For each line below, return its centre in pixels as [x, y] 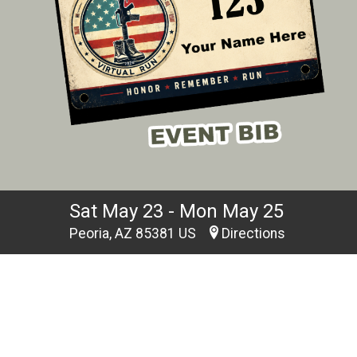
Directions [253, 233]
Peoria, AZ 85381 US [134, 233]
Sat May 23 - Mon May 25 [177, 211]
